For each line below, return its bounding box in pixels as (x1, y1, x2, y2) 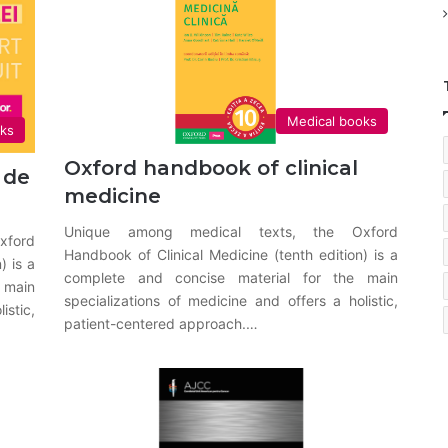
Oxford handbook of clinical (64, 156, 359, 181)
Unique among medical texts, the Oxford (64, 223, 398, 241)
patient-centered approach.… (64, 315, 259, 333)
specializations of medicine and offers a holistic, (64, 292, 398, 310)
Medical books (286, 113, 377, 130)
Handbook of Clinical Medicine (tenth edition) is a (64, 246, 398, 264)
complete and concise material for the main (64, 269, 398, 287)
